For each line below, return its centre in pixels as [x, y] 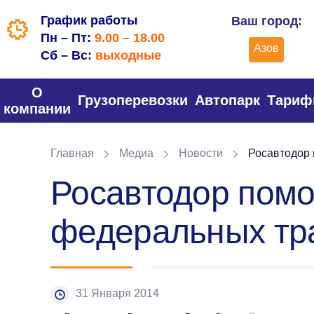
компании [37, 108]
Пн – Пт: [68, 38]
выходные [128, 55]
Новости [201, 153]
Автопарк [227, 100]
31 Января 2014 [117, 293]
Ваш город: [266, 21]
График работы [89, 20]
